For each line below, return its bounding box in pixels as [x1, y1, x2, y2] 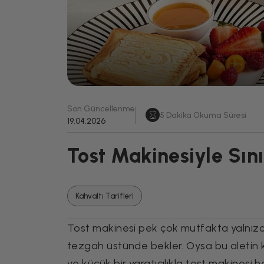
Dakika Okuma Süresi [164, 110, 246, 120]
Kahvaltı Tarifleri [75, 191, 134, 200]
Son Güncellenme [67, 104, 135, 114]
